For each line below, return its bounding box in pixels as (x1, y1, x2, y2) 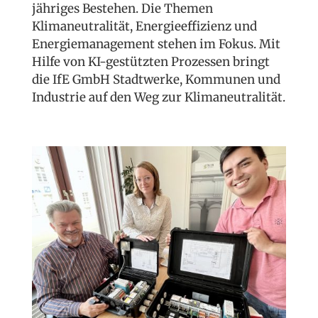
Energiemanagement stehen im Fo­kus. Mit (31, 36, 280, 52)
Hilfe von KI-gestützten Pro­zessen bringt (31, 54, 270, 70)
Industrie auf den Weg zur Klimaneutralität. (31, 89, 285, 105)
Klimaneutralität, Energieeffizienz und (31, 18, 257, 34)
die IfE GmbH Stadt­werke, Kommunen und (31, 72, 280, 87)
